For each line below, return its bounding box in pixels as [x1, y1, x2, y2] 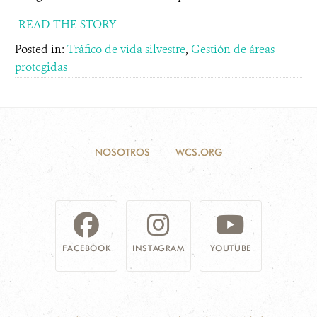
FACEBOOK [62, 243, 111, 253]
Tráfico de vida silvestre [67, 42, 185, 57]
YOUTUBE [209, 243, 251, 253]
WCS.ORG [175, 146, 222, 158]
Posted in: [15, 42, 67, 57]
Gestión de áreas [191, 42, 275, 57]
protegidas [15, 59, 67, 74]
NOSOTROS [95, 146, 150, 158]
